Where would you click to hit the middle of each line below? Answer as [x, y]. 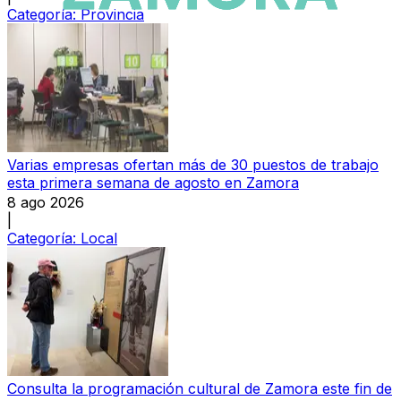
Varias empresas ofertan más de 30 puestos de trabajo [193, 165]
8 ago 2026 [46, 203]
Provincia [112, 15]
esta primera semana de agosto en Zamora [153, 183]
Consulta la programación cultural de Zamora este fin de [200, 389]
